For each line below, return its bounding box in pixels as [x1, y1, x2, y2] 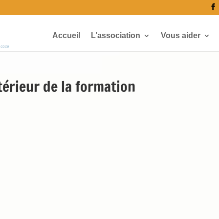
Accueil [52, 31, 80, 40]
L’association [90, 31, 140, 40]
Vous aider [160, 31, 200, 40]
